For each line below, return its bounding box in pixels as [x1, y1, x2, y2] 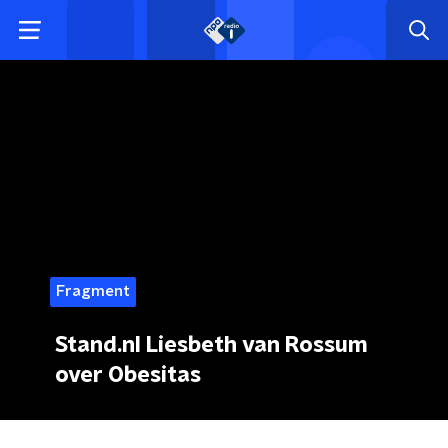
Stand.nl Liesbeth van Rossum [55, 334, 368, 356]
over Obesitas [55, 364, 201, 386]
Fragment [56, 284, 130, 299]
